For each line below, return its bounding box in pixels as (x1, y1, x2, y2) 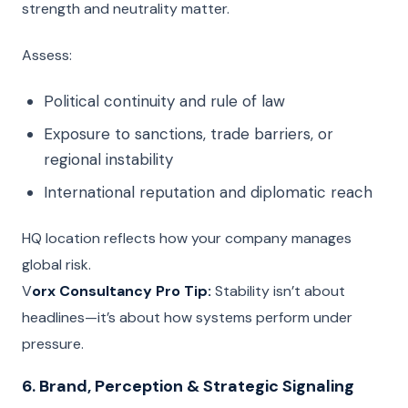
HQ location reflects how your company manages (22, 229, 352, 248)
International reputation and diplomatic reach (44, 182, 372, 202)
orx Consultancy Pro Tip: (32, 281, 211, 301)
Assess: (22, 46, 72, 65)
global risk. (22, 255, 91, 274)
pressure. (22, 334, 84, 353)
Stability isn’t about (211, 281, 345, 301)
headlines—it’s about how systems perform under (22, 308, 352, 327)
